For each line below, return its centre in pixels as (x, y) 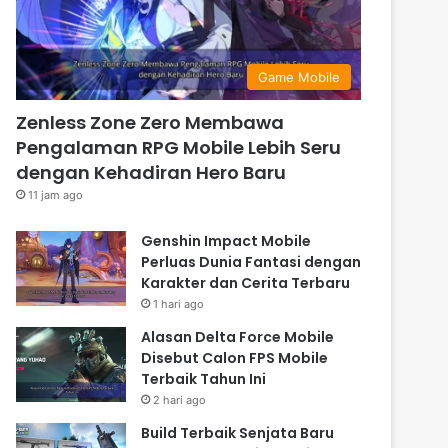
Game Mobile (299, 76)
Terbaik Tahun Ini (204, 378)
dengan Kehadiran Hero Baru (151, 172)
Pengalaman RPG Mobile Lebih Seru (179, 147)
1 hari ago (179, 303)
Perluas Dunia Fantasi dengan (251, 261)
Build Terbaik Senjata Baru (238, 432)
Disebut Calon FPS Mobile (235, 357)
